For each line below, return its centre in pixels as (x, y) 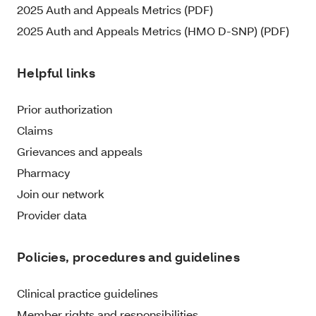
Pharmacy (44, 173)
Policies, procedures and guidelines (128, 257)
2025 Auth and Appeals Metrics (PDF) (115, 10)
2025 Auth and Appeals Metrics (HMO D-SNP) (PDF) (153, 31)
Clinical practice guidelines (87, 293)
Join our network (61, 194)
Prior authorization (65, 109)
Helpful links (56, 73)
